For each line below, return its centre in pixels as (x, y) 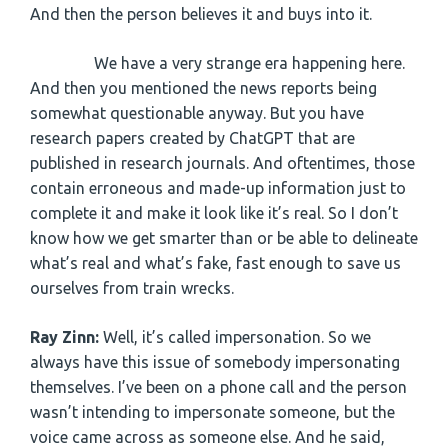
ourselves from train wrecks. (132, 287)
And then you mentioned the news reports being (203, 87)
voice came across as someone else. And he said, (207, 436)
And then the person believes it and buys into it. (201, 13)
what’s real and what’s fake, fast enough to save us (215, 262)
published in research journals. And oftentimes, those (222, 162)
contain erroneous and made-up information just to (218, 187)
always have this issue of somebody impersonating (215, 361)
